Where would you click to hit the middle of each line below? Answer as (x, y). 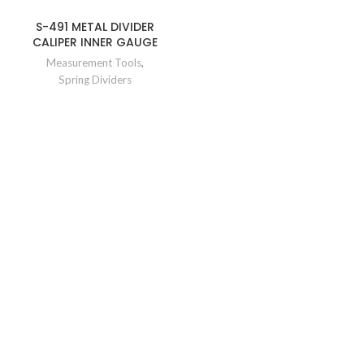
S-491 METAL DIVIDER (95, 27)
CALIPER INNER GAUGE (95, 42)
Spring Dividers (95, 80)
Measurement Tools (94, 63)
